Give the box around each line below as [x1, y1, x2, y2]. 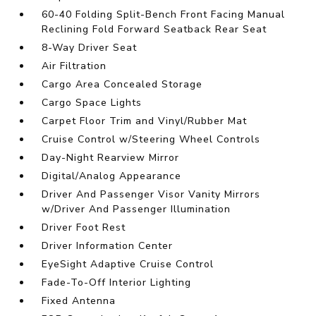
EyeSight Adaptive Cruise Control [42, 257, 214, 272]
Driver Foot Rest [42, 221, 126, 235]
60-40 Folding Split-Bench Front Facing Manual [42, 8, 286, 22]
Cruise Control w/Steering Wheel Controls [42, 133, 261, 147]
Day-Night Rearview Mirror [42, 151, 180, 165]
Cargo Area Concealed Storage [42, 78, 203, 92]
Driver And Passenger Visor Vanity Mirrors [42, 188, 261, 202]
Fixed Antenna [42, 294, 116, 308]
